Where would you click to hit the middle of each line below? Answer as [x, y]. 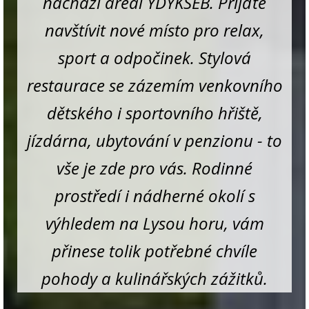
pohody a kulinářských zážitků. [154, 278]
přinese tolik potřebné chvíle [154, 250]
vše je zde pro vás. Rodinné [154, 168]
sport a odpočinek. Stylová [154, 57]
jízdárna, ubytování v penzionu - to [154, 140]
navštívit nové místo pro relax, [154, 30]
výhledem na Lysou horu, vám [154, 223]
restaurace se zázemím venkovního [154, 85]
